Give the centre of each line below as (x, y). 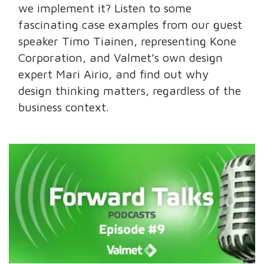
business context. (64, 107)
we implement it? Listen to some (105, 8)
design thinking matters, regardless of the (130, 91)
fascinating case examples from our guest (131, 25)
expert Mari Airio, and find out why (114, 74)
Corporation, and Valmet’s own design (121, 58)
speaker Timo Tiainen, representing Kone (128, 41)
